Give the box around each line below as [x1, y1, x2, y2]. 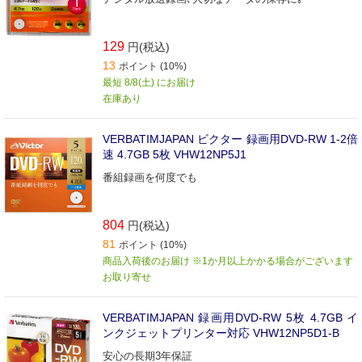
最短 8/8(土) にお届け [103, 76, 196, 88]
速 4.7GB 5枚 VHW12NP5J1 [103, 147, 246, 161]
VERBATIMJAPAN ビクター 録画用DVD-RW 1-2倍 [103, 132, 358, 145]
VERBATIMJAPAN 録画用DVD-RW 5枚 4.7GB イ [103, 310, 358, 324]
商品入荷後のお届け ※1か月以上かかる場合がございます [103, 255, 353, 267]
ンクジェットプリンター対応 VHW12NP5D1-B [103, 326, 339, 339]
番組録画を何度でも [103, 170, 197, 183]
